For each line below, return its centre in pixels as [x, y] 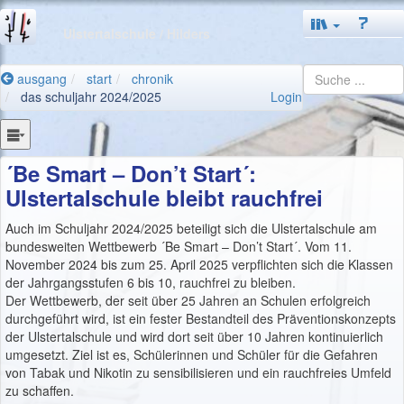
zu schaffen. [40, 390]
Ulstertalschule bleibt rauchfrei [164, 197]
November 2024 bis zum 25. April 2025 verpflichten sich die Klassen [199, 264]
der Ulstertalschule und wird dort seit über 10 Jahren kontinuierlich [194, 336]
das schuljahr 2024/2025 [91, 96]
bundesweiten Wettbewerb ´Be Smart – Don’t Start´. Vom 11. [179, 246]
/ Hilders [185, 33]
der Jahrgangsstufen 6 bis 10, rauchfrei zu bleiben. [151, 282]
